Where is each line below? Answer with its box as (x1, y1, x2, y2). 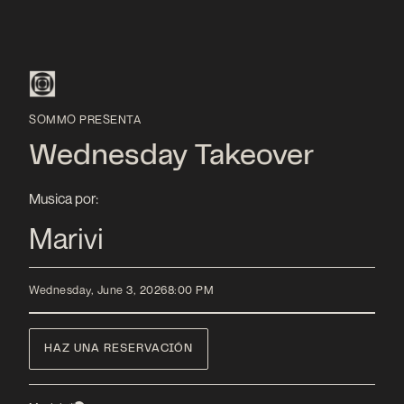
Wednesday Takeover (29, 144, 314, 170)
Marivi (29, 220, 104, 255)
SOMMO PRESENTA (29, 112, 141, 126)
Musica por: (29, 188, 98, 207)
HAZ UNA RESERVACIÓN (44, 343, 193, 354)
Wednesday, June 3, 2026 (29, 283, 168, 298)
